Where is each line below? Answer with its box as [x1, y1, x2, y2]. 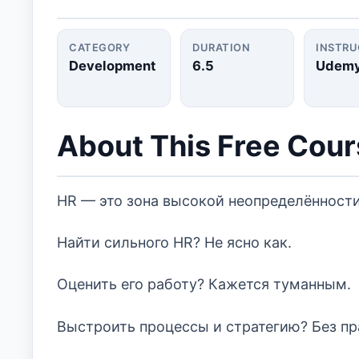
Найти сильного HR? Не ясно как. [57, 234, 292, 252]
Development [69, 58, 155, 74]
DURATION [192, 41, 251, 54]
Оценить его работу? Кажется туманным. [57, 276, 351, 293]
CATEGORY [69, 41, 131, 54]
